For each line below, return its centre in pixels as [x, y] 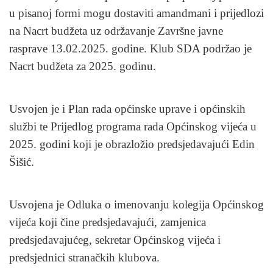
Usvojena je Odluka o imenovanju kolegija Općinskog [136, 204]
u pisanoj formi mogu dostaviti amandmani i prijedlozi [136, 13]
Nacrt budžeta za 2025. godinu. [83, 66]
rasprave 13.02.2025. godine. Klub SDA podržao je [130, 48]
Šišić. [22, 162]
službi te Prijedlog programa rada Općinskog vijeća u [133, 126]
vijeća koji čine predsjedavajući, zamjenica [108, 222]
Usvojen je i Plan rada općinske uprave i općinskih [127, 109]
